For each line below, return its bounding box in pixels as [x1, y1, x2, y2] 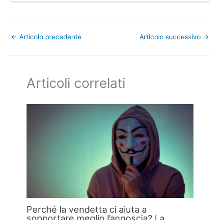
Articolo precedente [17, 32, 82, 41]
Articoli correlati [27, 75, 126, 92]
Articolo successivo [139, 32, 203, 41]
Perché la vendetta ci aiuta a [27, 203, 147, 215]
